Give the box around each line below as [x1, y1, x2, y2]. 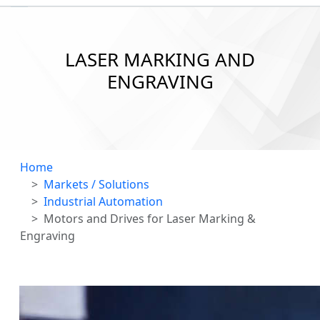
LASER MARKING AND [65, 46, 255, 72]
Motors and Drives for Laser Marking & [44, 211, 256, 227]
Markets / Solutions [44, 176, 149, 193]
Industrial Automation [44, 194, 163, 210]
